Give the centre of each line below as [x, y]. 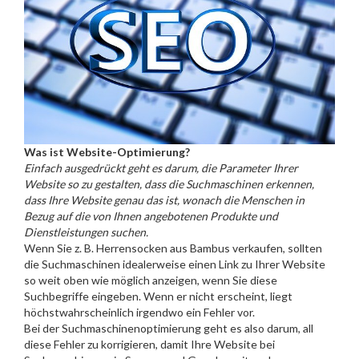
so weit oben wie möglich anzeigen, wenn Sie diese [151, 280]
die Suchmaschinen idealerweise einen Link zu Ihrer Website [175, 264]
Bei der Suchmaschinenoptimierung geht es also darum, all [169, 329]
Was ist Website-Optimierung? [107, 152]
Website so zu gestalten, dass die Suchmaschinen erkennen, [169, 184]
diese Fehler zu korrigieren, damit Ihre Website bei [149, 345]
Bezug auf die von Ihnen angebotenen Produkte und [151, 216]
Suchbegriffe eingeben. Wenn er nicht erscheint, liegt [158, 296]
